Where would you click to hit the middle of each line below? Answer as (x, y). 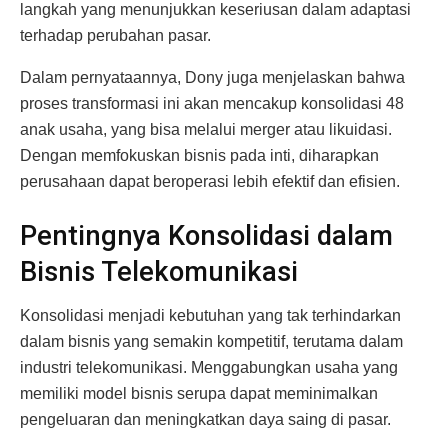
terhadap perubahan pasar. (115, 36)
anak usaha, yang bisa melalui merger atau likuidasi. (206, 130)
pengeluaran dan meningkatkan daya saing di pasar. (205, 420)
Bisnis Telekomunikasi (159, 271)
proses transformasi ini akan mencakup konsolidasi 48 (212, 104)
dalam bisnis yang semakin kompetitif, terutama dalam (211, 342)
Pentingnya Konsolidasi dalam (206, 235)
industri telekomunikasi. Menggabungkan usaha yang (209, 368)
